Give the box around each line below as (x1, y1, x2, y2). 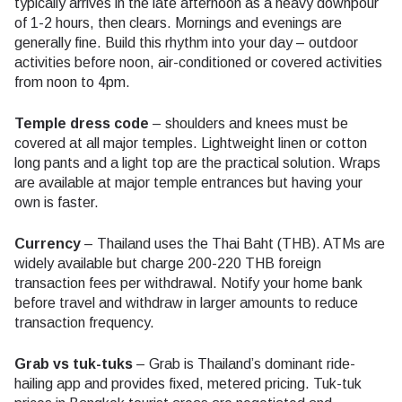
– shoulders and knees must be (149, 115, 348, 131)
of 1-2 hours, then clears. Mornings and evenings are (14, 14, 342, 31)
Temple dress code (14, 115, 149, 131)
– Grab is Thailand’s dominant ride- (133, 355, 355, 371)
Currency (14, 235, 81, 251)
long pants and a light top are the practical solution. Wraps (14, 154, 380, 170)
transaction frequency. (14, 314, 154, 330)
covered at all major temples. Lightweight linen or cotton (14, 135, 367, 151)
